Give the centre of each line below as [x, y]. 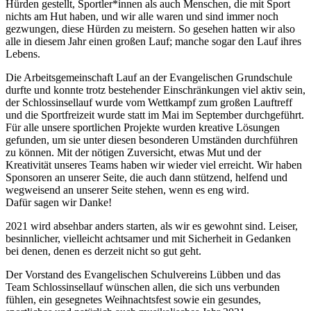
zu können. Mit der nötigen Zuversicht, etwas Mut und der [133, 153]
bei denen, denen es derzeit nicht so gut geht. [103, 251]
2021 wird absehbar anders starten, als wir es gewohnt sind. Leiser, [152, 226]
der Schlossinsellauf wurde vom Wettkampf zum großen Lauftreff [149, 103]
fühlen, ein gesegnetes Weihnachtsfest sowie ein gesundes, [133, 300]
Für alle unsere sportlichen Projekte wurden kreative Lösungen [143, 128]
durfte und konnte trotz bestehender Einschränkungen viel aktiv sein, [155, 90]
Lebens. [23, 54]
